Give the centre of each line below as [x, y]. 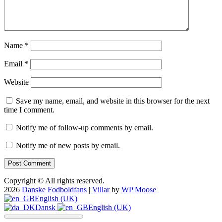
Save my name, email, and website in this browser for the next [113, 101]
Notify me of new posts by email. [68, 145]
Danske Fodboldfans [54, 189]
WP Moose [139, 189]
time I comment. [29, 110]
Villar [101, 189]
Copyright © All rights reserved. [54, 180]
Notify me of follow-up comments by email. [84, 127]
